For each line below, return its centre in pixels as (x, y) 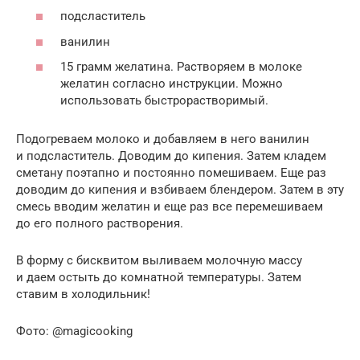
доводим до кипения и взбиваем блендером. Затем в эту (180, 190)
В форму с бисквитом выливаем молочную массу (159, 261)
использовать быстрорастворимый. (164, 101)
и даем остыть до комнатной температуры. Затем (159, 278)
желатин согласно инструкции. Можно (172, 84)
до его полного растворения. (100, 224)
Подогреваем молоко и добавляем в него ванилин (163, 139)
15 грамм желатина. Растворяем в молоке (181, 67)
